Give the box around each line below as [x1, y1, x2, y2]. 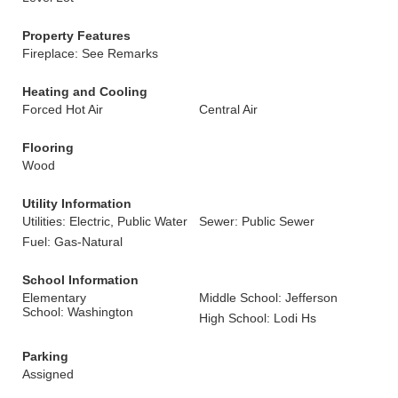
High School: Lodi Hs [199, 311, 316, 325]
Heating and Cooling [22, 84, 147, 99]
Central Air [199, 102, 258, 116]
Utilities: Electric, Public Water [22, 214, 187, 228]
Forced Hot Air [22, 102, 103, 116]
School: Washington [22, 305, 133, 319]
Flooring [22, 140, 74, 155]
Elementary [22, 291, 86, 305]
